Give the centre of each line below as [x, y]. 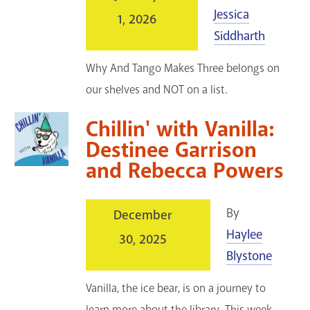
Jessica [232, 15]
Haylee [245, 234]
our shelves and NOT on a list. [157, 90]
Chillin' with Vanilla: [180, 129]
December [143, 215]
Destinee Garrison [172, 150]
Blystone [249, 256]
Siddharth [240, 36]
